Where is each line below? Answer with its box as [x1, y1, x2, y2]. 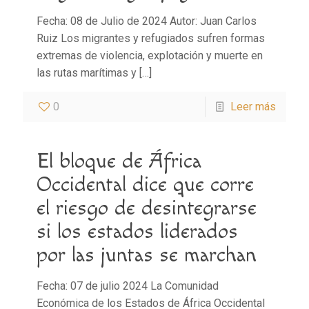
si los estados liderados [37, 219, 238, 244]
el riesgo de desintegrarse [37, 195, 257, 221]
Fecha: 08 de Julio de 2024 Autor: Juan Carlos [37, 14, 257, 28]
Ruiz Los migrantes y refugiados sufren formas [37, 31, 265, 45]
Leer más [230, 99, 276, 113]
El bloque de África [37, 148, 201, 174]
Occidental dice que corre [37, 172, 254, 197]
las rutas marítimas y [37, 66, 137, 79]
